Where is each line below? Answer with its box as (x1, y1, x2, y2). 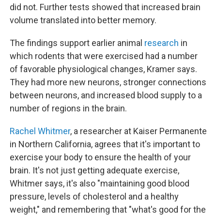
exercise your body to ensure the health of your (10, 152, 191, 162)
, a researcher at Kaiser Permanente (70, 126, 207, 136)
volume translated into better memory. (10, 15, 156, 25)
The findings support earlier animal (10, 38, 144, 48)
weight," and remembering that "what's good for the (10, 204, 206, 215)
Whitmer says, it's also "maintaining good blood (10, 178, 189, 188)
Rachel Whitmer (10, 126, 70, 136)
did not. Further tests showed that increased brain (10, 2, 201, 12)
